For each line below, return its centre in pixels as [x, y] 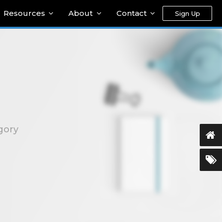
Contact [131, 13]
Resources [24, 13]
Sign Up [187, 13]
